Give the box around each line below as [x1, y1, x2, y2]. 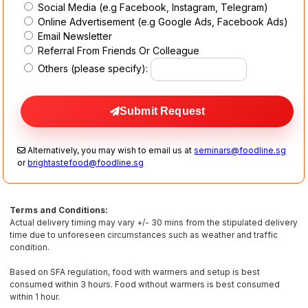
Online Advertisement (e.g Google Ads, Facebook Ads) [35, 16, 289, 28]
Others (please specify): [35, 62, 148, 74]
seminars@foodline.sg [194, 145, 287, 156]
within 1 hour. [10, 291, 60, 302]
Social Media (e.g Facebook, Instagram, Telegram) [35, 1, 269, 14]
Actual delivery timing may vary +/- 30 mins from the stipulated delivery [10, 217, 298, 228]
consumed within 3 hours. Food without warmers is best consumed [10, 279, 280, 290]
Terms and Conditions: [10, 205, 109, 216]
